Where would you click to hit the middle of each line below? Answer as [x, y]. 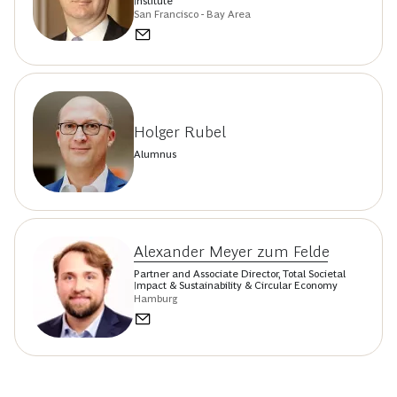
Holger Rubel [180, 132]
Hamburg [156, 299]
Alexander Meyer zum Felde [232, 252]
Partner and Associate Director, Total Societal [240, 274]
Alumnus [155, 154]
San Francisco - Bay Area [192, 14]
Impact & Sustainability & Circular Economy [236, 285]
